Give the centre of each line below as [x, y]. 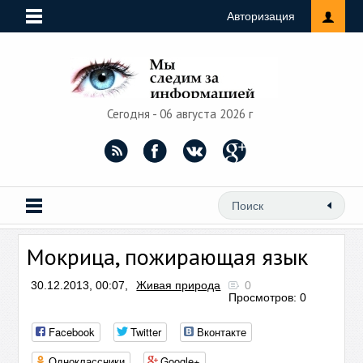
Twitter [146, 332]
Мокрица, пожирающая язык [168, 256]
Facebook [72, 332]
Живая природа [179, 285]
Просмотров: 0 [268, 297]
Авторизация [261, 16]
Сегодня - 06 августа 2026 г [181, 114]
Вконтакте [222, 332]
